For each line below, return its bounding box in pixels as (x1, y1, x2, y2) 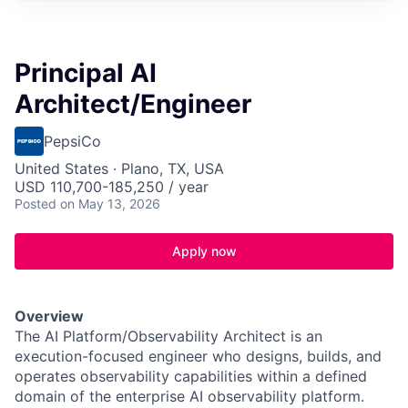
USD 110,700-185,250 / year (15, 178, 209, 196)
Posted (15, 196, 56, 211)
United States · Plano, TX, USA (15, 159, 224, 178)
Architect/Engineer (15, 88, 251, 119)
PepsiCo (44, 132, 101, 150)
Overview (15, 307, 84, 325)
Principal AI (15, 57, 157, 88)
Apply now (171, 243, 237, 259)
